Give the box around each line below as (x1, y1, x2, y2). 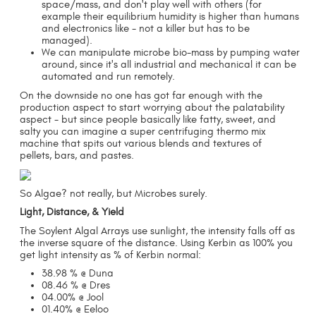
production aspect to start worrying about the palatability (20, 102, 285, 114)
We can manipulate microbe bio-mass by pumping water (41, 47, 300, 59)
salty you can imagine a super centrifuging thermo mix (20, 126, 267, 138)
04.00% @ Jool (41, 291, 104, 303)
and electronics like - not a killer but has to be (41, 23, 250, 35)
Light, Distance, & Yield (20, 206, 125, 219)
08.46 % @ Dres (41, 279, 110, 291)
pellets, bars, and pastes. (20, 150, 135, 162)
